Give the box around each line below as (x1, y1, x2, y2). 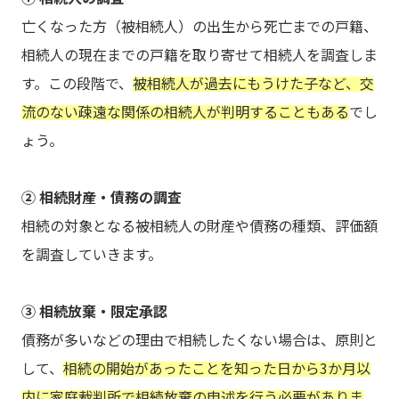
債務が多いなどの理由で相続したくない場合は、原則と (21, 329, 378, 351)
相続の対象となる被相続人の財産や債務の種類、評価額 (21, 215, 378, 237)
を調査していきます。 (21, 243, 162, 265)
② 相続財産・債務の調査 (21, 186, 182, 208)
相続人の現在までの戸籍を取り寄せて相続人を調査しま (21, 44, 378, 66)
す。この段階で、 (21, 72, 133, 94)
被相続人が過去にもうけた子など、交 (133, 72, 374, 94)
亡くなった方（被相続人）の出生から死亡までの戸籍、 (21, 15, 378, 37)
